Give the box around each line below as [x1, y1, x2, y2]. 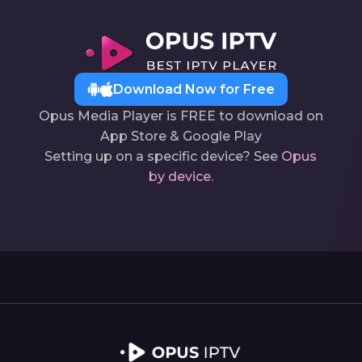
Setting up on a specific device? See [44, 148, 282, 164]
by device [148, 168, 211, 184]
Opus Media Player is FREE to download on [38, 107, 323, 124]
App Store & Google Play [99, 128, 262, 144]
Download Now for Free [113, 81, 275, 97]
